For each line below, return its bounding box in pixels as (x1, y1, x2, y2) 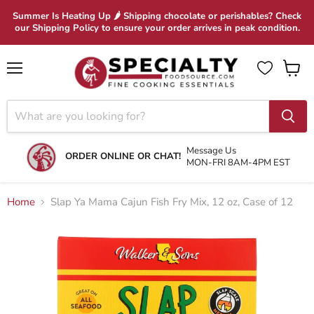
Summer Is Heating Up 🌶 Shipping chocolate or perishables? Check (13, 10, 301, 22)
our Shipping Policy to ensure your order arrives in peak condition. (14, 22, 300, 34)
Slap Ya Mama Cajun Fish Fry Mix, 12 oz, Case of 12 (50, 195, 293, 210)
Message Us (186, 144, 236, 157)
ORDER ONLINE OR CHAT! (64, 150, 181, 163)
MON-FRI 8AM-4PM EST (186, 156, 290, 169)
